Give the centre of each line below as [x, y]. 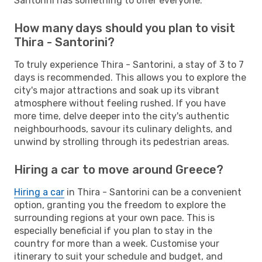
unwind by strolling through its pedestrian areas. [122, 142]
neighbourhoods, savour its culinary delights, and [123, 129]
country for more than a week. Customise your [117, 243]
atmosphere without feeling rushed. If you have [120, 103]
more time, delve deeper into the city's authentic [122, 116]
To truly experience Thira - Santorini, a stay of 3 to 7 [129, 64]
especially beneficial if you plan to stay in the [113, 230]
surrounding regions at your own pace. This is [114, 218]
